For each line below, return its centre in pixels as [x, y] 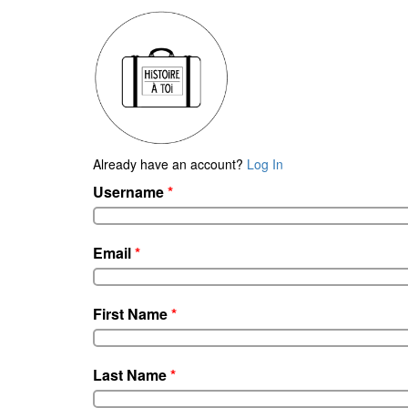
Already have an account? [170, 164]
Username [130, 192]
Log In [265, 164]
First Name [132, 314]
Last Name [132, 375]
